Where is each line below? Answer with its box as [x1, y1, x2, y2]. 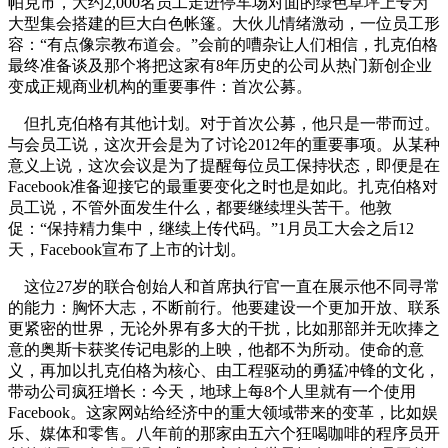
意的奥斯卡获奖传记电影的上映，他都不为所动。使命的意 [8, 340, 424, 358]
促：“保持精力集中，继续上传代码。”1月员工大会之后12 [8, 219, 414, 237]
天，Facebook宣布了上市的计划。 [8, 240, 246, 258]
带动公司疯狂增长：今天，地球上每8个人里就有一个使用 [8, 382, 416, 400]
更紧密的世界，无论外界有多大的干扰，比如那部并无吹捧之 [8, 319, 440, 337]
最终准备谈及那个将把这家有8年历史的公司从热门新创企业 [8, 56, 432, 74]
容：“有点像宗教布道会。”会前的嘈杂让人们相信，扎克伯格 [8, 35, 438, 53]
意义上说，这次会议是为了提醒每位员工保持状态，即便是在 [8, 156, 440, 174]
